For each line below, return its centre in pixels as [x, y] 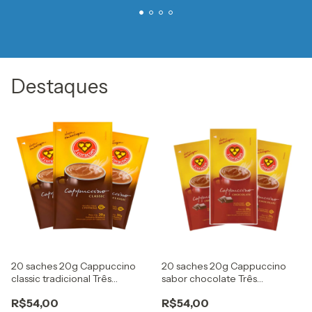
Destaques [60, 86]
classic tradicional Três [61, 279]
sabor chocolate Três [209, 279]
